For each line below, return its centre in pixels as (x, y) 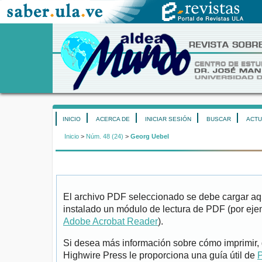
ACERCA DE (113, 119)
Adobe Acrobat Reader (111, 222)
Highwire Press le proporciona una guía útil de (160, 256)
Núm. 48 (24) (105, 137)
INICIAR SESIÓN (168, 119)
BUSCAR (219, 119)
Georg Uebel (150, 137)
